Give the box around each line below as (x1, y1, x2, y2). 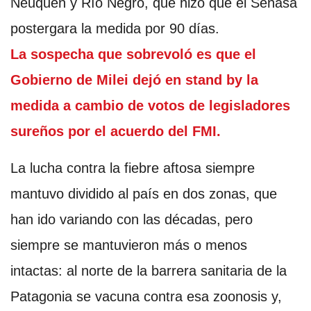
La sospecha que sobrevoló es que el (10, 46, 256, 62)
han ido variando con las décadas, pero (10, 211, 253, 227)
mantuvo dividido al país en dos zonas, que (10, 185, 277, 201)
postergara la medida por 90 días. (10, 20, 224, 36)
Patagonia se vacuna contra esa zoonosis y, (10, 288, 282, 304)
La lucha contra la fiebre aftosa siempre (10, 160, 255, 176)
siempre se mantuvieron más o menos (10, 237, 247, 253)
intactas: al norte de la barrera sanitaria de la (10, 262, 287, 278)
